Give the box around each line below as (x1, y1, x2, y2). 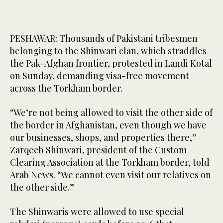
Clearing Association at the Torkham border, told (10, 156, 210, 169)
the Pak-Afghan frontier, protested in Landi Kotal (10, 57, 212, 70)
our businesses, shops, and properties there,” (10, 131, 197, 144)
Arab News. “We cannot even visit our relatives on (10, 169, 211, 181)
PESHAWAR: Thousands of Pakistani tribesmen (10, 32, 198, 45)
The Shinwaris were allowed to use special (10, 206, 184, 218)
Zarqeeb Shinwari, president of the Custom (10, 144, 187, 156)
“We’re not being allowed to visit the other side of (10, 107, 213, 119)
